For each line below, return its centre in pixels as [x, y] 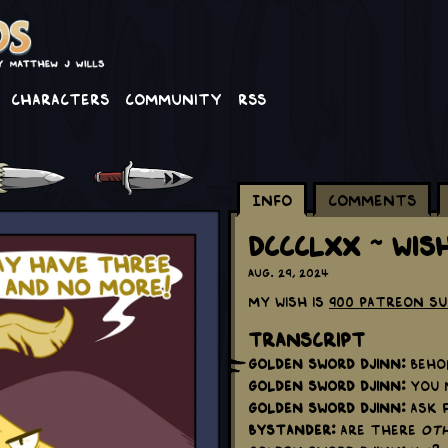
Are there [378, 428]
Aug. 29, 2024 [288, 271]
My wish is [288, 300]
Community [173, 97]
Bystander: [291, 428]
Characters [60, 97]
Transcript [306, 337]
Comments [372, 198]
